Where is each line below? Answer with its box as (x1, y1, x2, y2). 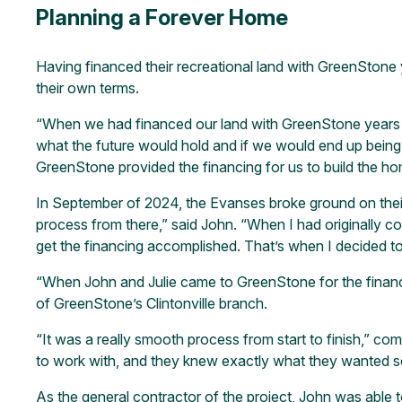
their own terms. (35, 78, 139, 97)
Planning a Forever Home (35, 4, 288, 31)
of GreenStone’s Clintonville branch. (35, 293, 267, 312)
